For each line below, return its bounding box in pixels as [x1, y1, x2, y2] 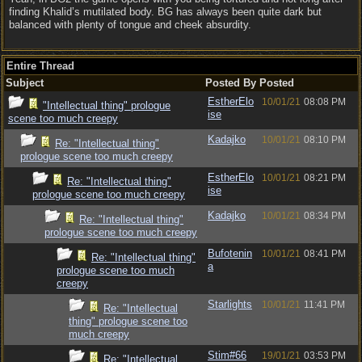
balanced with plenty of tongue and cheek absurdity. [9, 19, 251, 31]
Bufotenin [208, 247, 252, 259]
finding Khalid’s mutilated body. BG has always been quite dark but [9, 6, 322, 18]
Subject [6, 77, 44, 89]
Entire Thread [6, 60, 74, 72]
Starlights [208, 298, 252, 310]
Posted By [205, 77, 256, 89]
